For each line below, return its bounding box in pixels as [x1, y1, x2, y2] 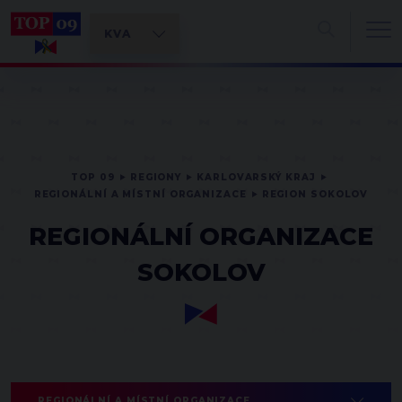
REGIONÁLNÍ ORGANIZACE [29, 222, 373, 251]
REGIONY [129, 171, 182, 183]
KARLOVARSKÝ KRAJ [197, 171, 316, 183]
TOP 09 [71, 171, 115, 183]
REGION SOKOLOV [261, 188, 369, 200]
